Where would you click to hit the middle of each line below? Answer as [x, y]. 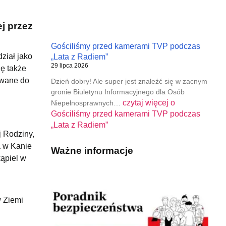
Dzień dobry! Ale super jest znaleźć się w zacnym [129, 81]
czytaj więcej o [149, 102]
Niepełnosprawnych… [87, 103]
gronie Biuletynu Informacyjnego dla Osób [118, 92]
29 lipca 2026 [69, 65]
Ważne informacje [92, 150]
